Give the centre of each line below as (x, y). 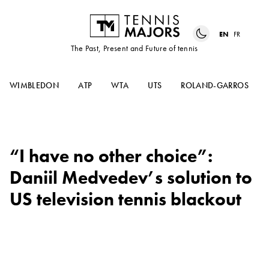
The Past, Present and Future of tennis (134, 48)
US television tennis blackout (125, 200)
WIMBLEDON (35, 86)
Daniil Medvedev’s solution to (131, 178)
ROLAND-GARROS (215, 86)
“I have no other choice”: (111, 156)
